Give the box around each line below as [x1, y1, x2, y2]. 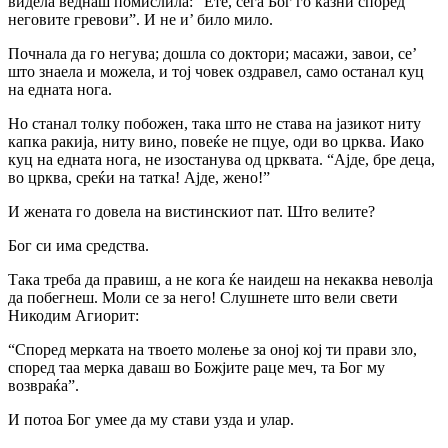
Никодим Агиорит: [8, 306, 139, 324]
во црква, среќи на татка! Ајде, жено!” [8, 168, 270, 186]
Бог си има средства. [8, 236, 149, 254]
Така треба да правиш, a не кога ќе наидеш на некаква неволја [8, 270, 433, 288]
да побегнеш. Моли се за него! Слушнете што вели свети [8, 288, 398, 306]
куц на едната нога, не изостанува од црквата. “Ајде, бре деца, [8, 150, 435, 168]
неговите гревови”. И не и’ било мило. [8, 10, 273, 28]
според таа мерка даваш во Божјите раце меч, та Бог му [8, 358, 385, 376]
